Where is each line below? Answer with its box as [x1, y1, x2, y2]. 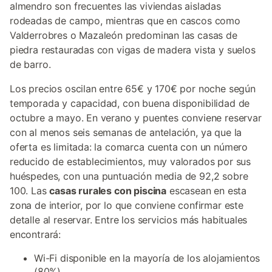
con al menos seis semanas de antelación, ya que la [10, 126, 242, 138]
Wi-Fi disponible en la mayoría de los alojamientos [34, 252, 260, 264]
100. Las [10, 185, 50, 197]
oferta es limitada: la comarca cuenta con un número [10, 141, 248, 153]
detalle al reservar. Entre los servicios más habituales [10, 214, 248, 226]
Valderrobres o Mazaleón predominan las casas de [10, 29, 237, 41]
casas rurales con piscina [49, 185, 167, 197]
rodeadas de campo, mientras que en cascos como [10, 15, 240, 27]
